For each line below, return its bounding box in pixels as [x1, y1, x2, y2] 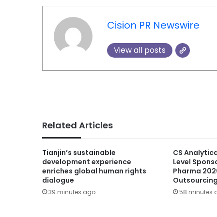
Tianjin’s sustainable [42, 147, 116, 157]
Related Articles [42, 119, 113, 131]
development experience [42, 156, 131, 167]
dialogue [42, 175, 74, 185]
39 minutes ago [48, 187, 95, 196]
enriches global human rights [42, 166, 146, 176]
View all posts [113, 45, 166, 56]
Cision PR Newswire [107, 18, 200, 32]
